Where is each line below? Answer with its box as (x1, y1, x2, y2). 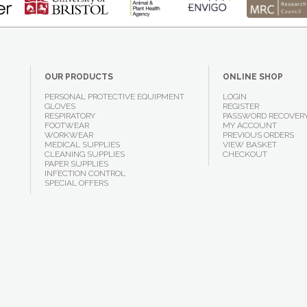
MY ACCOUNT (222, 121, 277, 130)
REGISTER (222, 101, 259, 111)
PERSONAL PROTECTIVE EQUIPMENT (45, 92, 184, 101)
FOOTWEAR (45, 121, 89, 130)
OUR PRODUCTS (45, 72, 113, 82)
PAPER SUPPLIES (45, 159, 108, 169)
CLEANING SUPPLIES (45, 149, 125, 159)
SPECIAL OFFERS (45, 178, 108, 188)
